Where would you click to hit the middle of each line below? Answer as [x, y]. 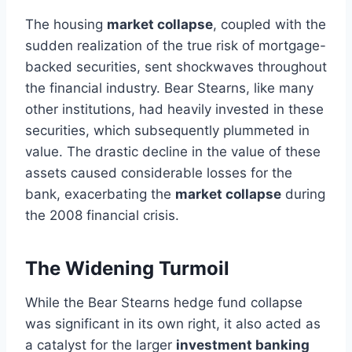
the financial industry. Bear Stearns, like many [169, 88]
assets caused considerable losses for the [159, 172]
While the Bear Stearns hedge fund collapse [164, 302]
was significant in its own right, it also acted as [173, 323]
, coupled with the [269, 24]
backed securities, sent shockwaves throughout [176, 66]
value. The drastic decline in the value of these [173, 151]
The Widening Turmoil [127, 268]
